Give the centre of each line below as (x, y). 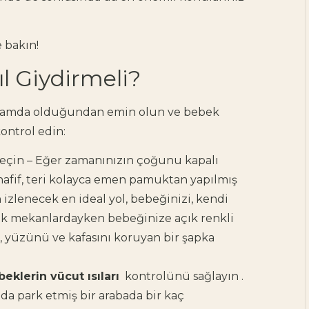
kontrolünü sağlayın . (181, 277)
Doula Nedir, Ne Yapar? (220, 270)
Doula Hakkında (198, 287)
